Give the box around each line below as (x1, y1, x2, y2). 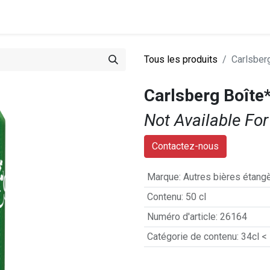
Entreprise (45, 11, 89, 22)
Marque (146, 171, 179, 183)
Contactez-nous (152, 140, 219, 152)
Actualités (108, 11, 151, 22)
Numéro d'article (146, 211, 216, 222)
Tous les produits (144, 54, 218, 65)
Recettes (160, 11, 199, 22)
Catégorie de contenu (146, 231, 237, 242)
